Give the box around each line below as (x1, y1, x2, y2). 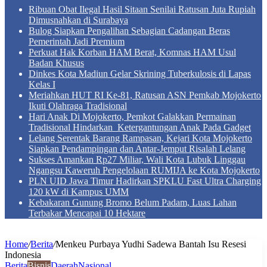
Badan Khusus (29, 58, 84, 68)
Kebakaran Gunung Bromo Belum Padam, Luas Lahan (29, 197, 237, 207)
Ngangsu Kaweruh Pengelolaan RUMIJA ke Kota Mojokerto (29, 165, 260, 175)
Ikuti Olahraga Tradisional (29, 101, 127, 111)
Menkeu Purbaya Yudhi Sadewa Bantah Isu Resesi (55, 239, 246, 249)
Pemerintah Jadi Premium (29, 36, 125, 46)
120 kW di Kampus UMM (29, 187, 129, 197)
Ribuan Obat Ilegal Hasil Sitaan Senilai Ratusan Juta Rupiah (29, 4, 256, 14)
